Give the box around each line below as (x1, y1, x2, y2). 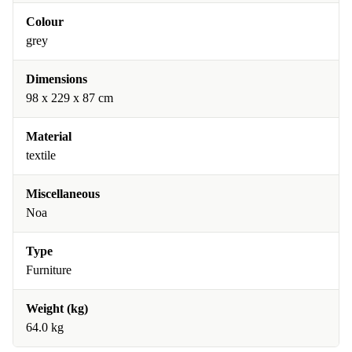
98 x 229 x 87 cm (26, 91, 113, 104)
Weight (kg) (26, 302, 88, 315)
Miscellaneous (26, 187, 100, 200)
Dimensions (26, 72, 87, 86)
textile (26, 148, 56, 162)
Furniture (26, 263, 71, 277)
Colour (26, 15, 64, 28)
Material (26, 130, 71, 143)
